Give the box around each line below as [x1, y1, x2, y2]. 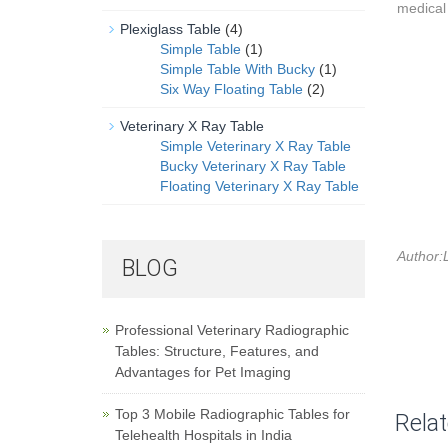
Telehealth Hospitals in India [115, 427, 292, 443]
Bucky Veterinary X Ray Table [160, 158, 346, 174]
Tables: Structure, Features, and [115, 343, 319, 359]
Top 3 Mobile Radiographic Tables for [115, 406, 350, 422]
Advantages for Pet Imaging [115, 364, 291, 380]
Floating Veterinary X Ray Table [160, 178, 359, 194]
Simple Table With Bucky [160, 61, 315, 77]
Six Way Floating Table [160, 81, 303, 97]
